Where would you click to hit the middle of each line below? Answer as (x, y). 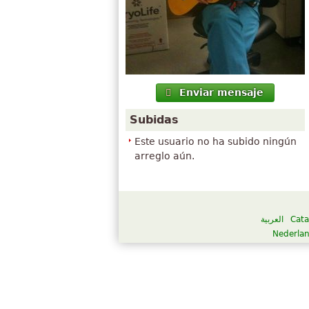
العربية (272, 220)
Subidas (154, 120)
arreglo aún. (165, 156)
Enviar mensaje (221, 93)
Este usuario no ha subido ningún (216, 142)
